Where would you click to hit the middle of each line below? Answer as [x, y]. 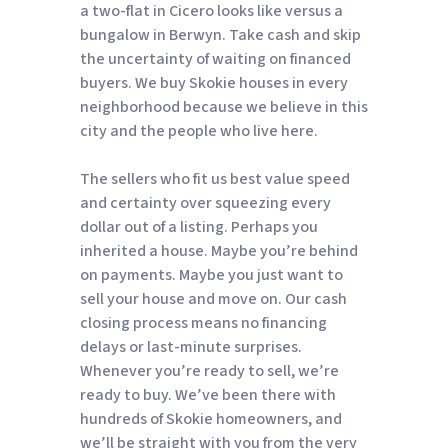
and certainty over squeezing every [205, 202]
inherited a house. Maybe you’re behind [218, 250]
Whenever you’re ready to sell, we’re [209, 370]
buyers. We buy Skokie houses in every [213, 82]
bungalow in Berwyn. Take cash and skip [220, 34]
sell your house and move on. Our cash [213, 298]
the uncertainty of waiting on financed [215, 58]
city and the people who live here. [198, 130]
